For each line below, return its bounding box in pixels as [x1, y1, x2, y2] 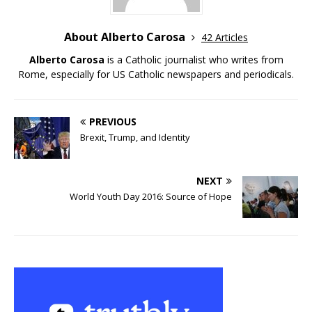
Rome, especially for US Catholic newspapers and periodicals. [18, 68, 294, 81]
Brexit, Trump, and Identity [80, 131, 190, 144]
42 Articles [201, 31, 248, 45]
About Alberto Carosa [64, 29, 188, 45]
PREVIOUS [89, 115, 136, 129]
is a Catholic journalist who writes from [104, 53, 283, 67]
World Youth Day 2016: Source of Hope [70, 190, 232, 203]
